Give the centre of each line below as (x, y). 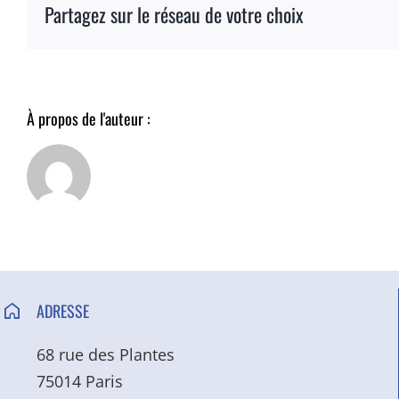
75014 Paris (80, 381)
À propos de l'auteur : (89, 118)
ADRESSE (63, 310)
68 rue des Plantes (106, 354)
